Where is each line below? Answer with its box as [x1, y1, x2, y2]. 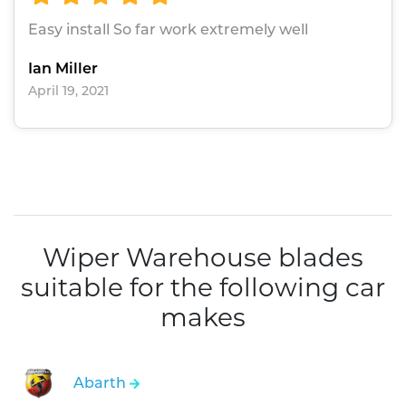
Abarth [73, 374, 130, 392]
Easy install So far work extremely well [28, 21, 308, 39]
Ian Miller [28, 60, 98, 78]
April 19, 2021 [28, 82, 109, 100]
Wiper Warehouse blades [43, 242, 363, 274]
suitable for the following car [21, 272, 385, 304]
